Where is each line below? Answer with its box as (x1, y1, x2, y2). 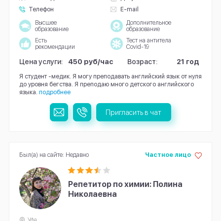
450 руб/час (68, 57, 114, 66)
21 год (176, 57, 199, 66)
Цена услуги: (19, 57, 63, 66)
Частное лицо (145, 151, 191, 159)
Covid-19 (126, 43, 149, 50)
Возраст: (127, 57, 158, 66)
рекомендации (35, 43, 75, 50)
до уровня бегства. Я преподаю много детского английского (19, 80, 194, 88)
